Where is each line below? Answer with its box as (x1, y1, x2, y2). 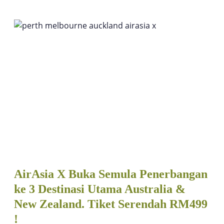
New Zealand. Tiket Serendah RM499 (14, 197, 207, 210)
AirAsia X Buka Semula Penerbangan (14, 167, 207, 180)
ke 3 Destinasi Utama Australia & (14, 182, 185, 195)
